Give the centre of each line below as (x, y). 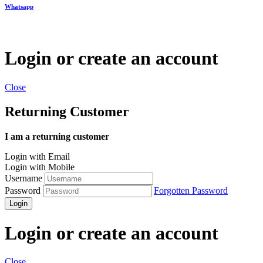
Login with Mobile (40, 167)
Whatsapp (19, 6)
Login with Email (37, 157)
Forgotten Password (191, 191)
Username (23, 178)
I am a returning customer (57, 137)
